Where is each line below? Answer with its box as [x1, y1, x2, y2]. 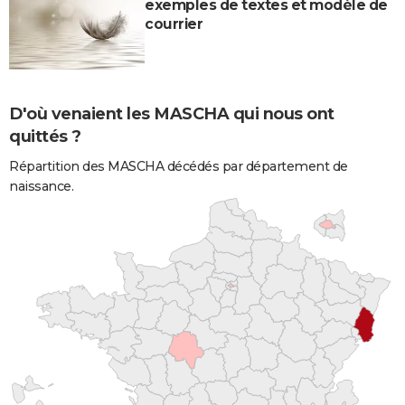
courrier [145, 15, 202, 33]
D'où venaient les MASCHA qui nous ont [9, 104, 334, 125]
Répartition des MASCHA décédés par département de [9, 157, 348, 174]
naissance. [9, 177, 73, 194]
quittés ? [9, 127, 81, 147]
